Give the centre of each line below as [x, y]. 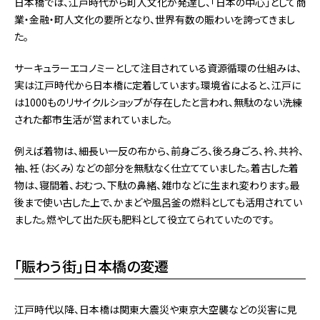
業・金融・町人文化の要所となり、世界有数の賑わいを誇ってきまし [155, 19]
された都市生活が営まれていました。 [93, 119]
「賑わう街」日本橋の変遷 [91, 266]
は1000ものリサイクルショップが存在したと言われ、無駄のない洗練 [158, 102]
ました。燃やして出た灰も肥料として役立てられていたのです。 [144, 219]
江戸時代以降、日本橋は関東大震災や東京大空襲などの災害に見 [155, 309]
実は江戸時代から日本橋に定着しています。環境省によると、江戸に [157, 85]
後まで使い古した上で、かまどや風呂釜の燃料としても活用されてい [158, 202]
